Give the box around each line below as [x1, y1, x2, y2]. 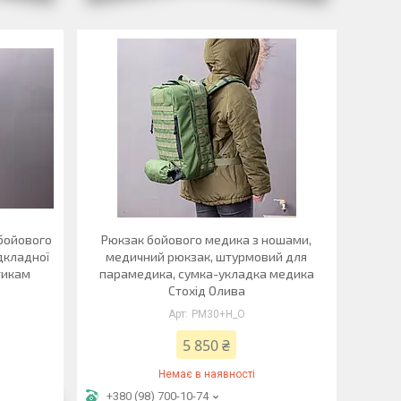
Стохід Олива [167, 283, 245, 298]
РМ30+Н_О [191, 308, 245, 320]
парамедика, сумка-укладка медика [98, 266, 314, 281]
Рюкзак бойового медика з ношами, [101, 232, 312, 247]
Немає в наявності [158, 368, 255, 380]
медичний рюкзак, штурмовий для [106, 249, 308, 264]
